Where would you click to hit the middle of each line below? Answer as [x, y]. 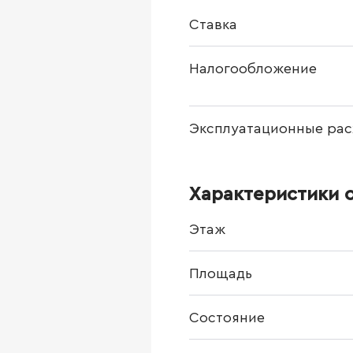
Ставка [213, 24]
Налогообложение [253, 69]
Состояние [227, 318]
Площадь [221, 273]
